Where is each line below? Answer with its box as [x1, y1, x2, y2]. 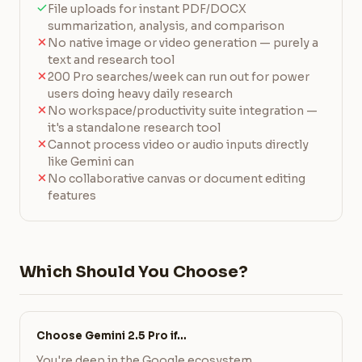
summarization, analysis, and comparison [48, 19, 284, 33]
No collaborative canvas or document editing [48, 171, 305, 186]
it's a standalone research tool [48, 120, 221, 135]
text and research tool [48, 53, 175, 67]
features [48, 188, 96, 203]
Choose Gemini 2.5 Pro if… [36, 329, 187, 343]
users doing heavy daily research [48, 86, 233, 101]
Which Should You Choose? [19, 262, 248, 282]
